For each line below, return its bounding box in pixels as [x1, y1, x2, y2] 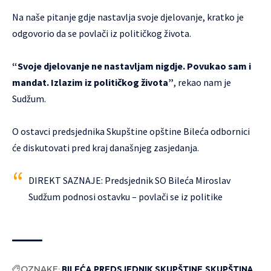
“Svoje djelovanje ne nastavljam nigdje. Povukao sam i [12, 60, 251, 73]
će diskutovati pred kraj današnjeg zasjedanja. [12, 142, 199, 154]
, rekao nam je [174, 76, 231, 89]
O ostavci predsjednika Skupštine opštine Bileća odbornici [12, 125, 250, 138]
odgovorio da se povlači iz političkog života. [12, 27, 191, 40]
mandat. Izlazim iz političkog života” [12, 76, 174, 89]
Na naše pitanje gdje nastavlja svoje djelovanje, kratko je [12, 11, 244, 24]
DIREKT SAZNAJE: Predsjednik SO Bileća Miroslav [28, 174, 230, 187]
